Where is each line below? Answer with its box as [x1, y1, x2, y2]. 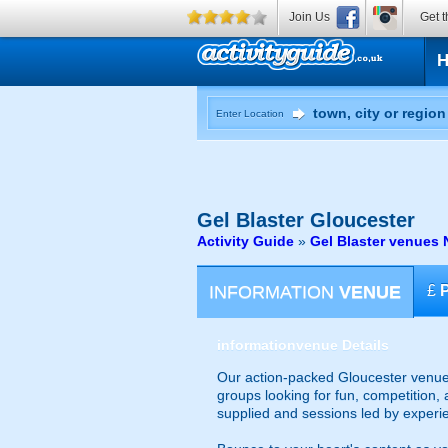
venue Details [296, 337, 389, 353]
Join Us [289, 10, 330, 24]
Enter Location [216, 108, 284, 119]
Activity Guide [197, 233, 294, 249]
